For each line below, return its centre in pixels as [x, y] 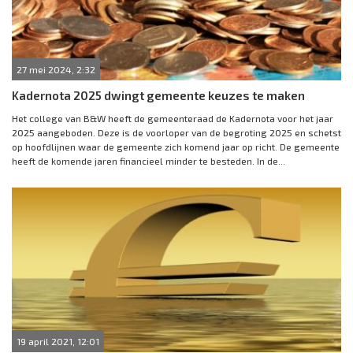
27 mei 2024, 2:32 [56, 69]
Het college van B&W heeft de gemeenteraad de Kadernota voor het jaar [173, 118]
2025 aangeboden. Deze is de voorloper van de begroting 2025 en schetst [176, 132]
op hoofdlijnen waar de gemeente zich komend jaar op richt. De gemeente [176, 147]
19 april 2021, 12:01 [58, 341]
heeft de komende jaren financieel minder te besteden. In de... [149, 161]
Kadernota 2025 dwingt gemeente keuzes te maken [158, 95]
